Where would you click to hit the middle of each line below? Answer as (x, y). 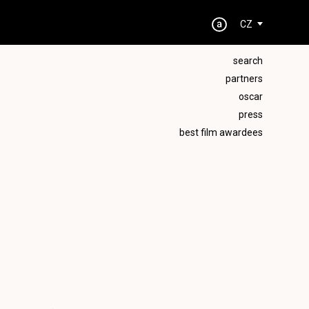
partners (244, 79)
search (248, 61)
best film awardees (221, 132)
